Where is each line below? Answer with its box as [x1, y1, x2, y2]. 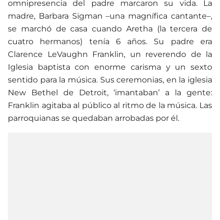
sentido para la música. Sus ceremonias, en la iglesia [8, 75, 212, 84]
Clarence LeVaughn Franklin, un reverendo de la [8, 49, 212, 59]
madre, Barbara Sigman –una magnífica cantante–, [8, 11, 212, 21]
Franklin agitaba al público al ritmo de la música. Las [8, 100, 212, 110]
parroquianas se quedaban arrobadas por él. [8, 113, 179, 123]
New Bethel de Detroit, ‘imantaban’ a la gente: [8, 87, 212, 97]
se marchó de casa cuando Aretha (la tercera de [8, 24, 212, 33]
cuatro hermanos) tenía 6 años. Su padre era [8, 36, 212, 46]
